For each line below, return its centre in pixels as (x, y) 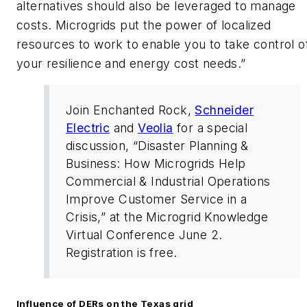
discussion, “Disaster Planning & (157, 146)
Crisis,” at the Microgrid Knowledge (167, 217)
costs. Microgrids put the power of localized (144, 25)
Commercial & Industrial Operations (168, 182)
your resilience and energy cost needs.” (131, 63)
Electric (88, 128)
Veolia (156, 128)
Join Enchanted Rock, (131, 110)
